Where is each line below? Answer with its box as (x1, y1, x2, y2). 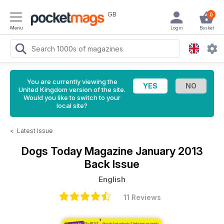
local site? (56, 101, 87, 109)
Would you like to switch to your (23, 93, 120, 101)
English (98, 174, 125, 184)
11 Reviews (123, 193, 161, 201)
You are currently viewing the (26, 77, 117, 85)
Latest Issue (17, 127, 53, 134)
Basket (199, 25, 214, 30)
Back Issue (84, 157, 139, 170)
